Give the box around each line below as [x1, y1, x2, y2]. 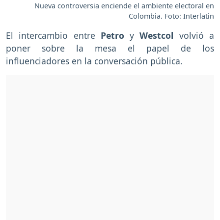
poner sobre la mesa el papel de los [6, 42, 214, 54]
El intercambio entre [6, 29, 101, 41]
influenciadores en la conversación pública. [6, 55, 183, 67]
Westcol [139, 29, 174, 41]
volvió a [173, 29, 215, 41]
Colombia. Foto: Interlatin [129, 11, 214, 21]
